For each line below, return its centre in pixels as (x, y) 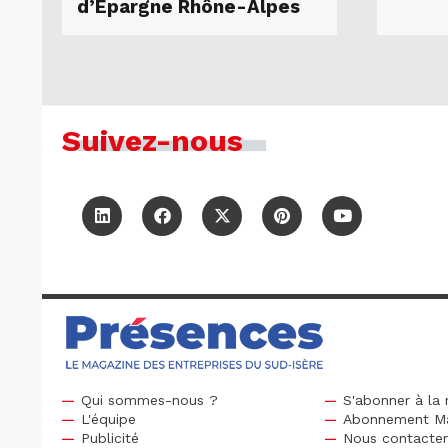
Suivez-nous (152, 141)
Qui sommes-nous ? (149, 400)
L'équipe (108, 419)
